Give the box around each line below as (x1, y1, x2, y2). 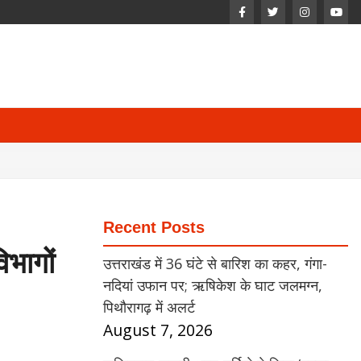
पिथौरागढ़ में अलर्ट (103, 297, 195, 317)
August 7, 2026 (103, 319, 213, 341)
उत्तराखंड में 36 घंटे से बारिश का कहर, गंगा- (103, 254, 327, 273)
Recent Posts (103, 218, 205, 236)
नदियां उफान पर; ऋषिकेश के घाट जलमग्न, (103, 276, 322, 295)
